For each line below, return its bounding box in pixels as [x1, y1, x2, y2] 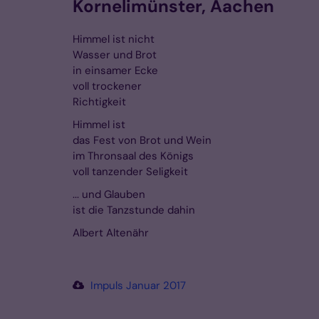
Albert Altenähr [73, 225, 149, 240]
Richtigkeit [73, 94, 126, 109]
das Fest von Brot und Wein [73, 132, 211, 147]
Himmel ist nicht [73, 31, 155, 46]
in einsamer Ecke [73, 63, 158, 78]
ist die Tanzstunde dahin [73, 202, 195, 217]
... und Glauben [73, 187, 145, 202]
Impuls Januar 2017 [90, 278, 186, 293]
